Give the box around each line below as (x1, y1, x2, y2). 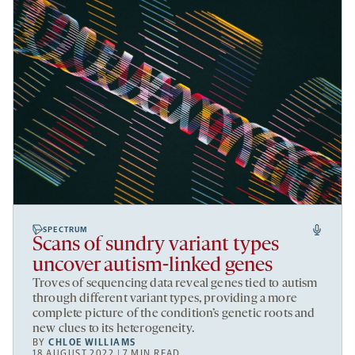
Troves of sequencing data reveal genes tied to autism (32, 277, 318, 291)
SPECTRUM (43, 225, 89, 235)
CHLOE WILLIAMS (48, 337, 136, 349)
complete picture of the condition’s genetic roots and (32, 307, 315, 321)
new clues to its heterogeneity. (32, 323, 194, 336)
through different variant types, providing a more (32, 292, 297, 306)
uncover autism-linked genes (32, 255, 273, 277)
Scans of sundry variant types (32, 235, 279, 257)
